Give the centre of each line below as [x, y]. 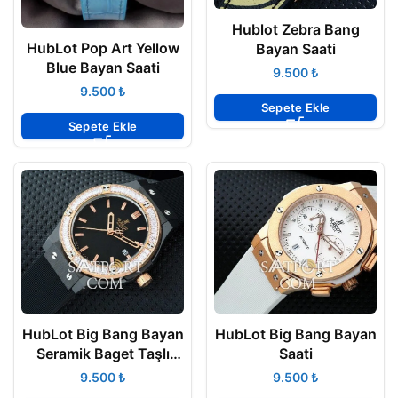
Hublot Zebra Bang [295, 30]
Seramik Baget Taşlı [103, 354]
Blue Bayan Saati [103, 67]
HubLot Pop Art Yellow [103, 48]
